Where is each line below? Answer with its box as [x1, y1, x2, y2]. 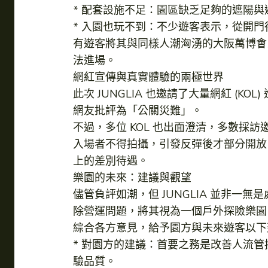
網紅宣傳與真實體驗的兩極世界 [73, 70, 224, 85]
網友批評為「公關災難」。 [73, 103, 202, 118]
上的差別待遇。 [73, 154, 148, 169]
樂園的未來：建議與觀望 [73, 170, 191, 185]
